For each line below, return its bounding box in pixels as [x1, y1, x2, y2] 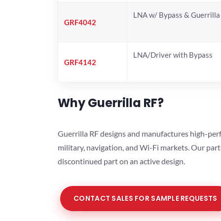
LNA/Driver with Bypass [133, 50, 213, 59]
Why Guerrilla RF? [58, 94, 164, 111]
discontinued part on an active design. [58, 156, 185, 166]
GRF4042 [64, 17, 96, 27]
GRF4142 [64, 57, 96, 67]
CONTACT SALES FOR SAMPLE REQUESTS [74, 193, 218, 204]
